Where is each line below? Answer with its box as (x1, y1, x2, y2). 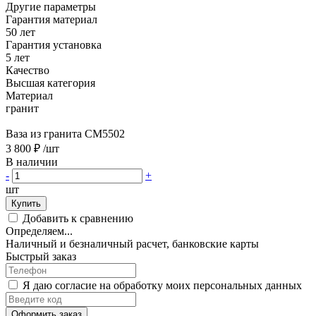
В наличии (6, 155, 61, 168)
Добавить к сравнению (23, 212, 133, 224)
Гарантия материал (6, 13, 97, 25)
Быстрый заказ (6, 250, 76, 262)
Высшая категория (6, 76, 95, 89)
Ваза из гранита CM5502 (6, 127, 125, 140)
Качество (6, 63, 49, 76)
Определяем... (6, 224, 73, 237)
